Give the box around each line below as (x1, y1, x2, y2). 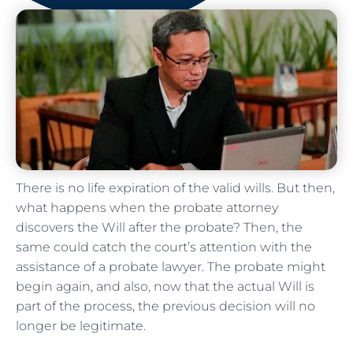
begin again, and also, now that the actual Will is (16, 278, 314, 294)
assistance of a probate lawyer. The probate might (16, 258, 325, 274)
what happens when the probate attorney (16, 199, 278, 215)
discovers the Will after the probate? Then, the (16, 219, 303, 235)
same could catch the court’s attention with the (16, 239, 312, 255)
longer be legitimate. (16, 318, 149, 333)
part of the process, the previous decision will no (16, 298, 315, 314)
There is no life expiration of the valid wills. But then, (16, 180, 335, 195)
